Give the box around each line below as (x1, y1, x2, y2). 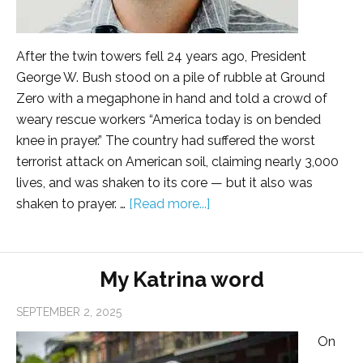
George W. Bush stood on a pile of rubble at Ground (16, 70, 325, 86)
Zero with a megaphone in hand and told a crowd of (16, 91, 327, 107)
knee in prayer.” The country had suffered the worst (16, 133, 315, 149)
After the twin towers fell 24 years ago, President (16, 49, 306, 65)
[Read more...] (129, 196, 210, 212)
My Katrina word (99, 267, 264, 293)
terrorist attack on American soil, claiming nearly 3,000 (16, 154, 339, 170)
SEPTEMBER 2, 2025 (16, 305, 122, 319)
